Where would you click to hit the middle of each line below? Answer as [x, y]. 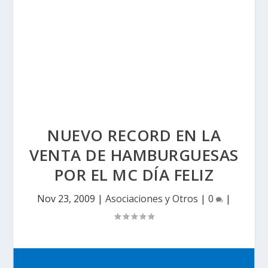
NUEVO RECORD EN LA [134, 135]
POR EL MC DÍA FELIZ [134, 175]
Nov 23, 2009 [66, 199]
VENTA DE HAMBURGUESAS [134, 155]
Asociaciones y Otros [152, 199]
